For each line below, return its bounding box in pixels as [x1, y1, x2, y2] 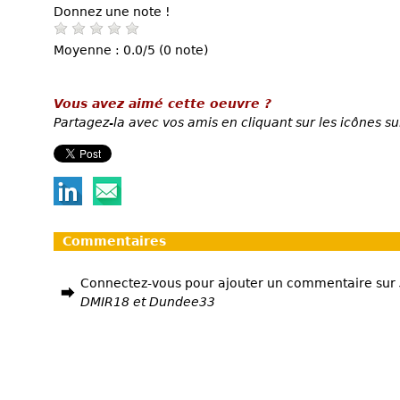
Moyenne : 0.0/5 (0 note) [54, 42, 208, 57]
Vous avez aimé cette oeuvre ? [54, 96, 271, 111]
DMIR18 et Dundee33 [80, 295, 215, 309]
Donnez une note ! [54, 4, 171, 19]
